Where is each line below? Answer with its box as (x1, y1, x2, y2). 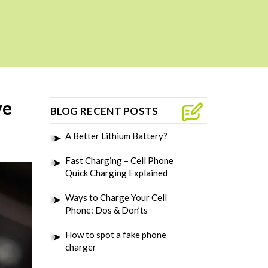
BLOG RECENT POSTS (50, 105, 159, 117)
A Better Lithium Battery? (65, 130, 167, 141)
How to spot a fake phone (65, 229, 166, 240)
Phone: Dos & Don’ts (65, 205, 148, 215)
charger (65, 242, 96, 252)
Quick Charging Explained (65, 167, 167, 178)
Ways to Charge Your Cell (65, 192, 167, 203)
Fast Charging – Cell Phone (65, 155, 173, 166)
